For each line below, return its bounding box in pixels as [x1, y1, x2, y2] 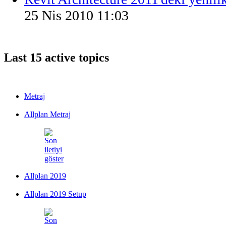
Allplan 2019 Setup [24, 189, 86, 198]
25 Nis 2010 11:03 [24, 8, 129, 24]
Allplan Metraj [24, 109, 71, 119]
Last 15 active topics [4, 50, 109, 64]
